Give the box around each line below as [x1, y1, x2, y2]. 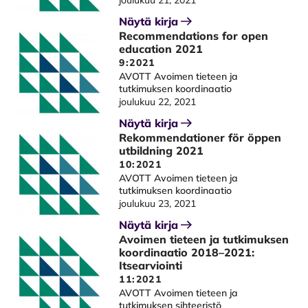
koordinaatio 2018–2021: [119, 245, 255, 259]
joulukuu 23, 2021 [119, 197, 197, 210]
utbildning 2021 [119, 144, 204, 157]
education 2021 [119, 42, 203, 56]
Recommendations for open [119, 29, 269, 43]
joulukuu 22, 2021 [119, 96, 197, 108]
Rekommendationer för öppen [119, 131, 282, 144]
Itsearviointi [119, 258, 183, 272]
